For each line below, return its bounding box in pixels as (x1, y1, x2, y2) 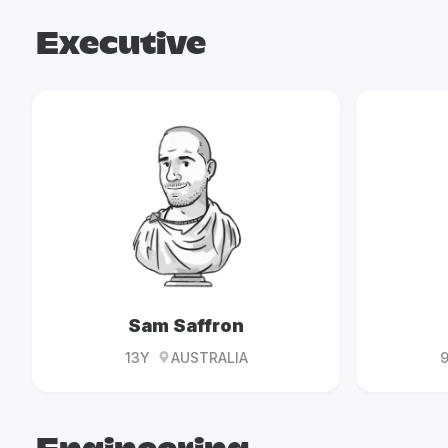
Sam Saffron (128, 314, 244, 336)
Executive (36, 31, 206, 58)
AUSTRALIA (170, 348, 248, 366)
